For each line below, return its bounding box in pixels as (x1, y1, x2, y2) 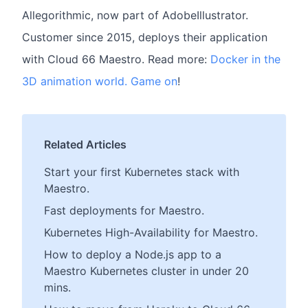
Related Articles (44, 137, 126, 152)
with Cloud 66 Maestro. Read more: (22, 52, 210, 67)
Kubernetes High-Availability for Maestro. (44, 225, 258, 240)
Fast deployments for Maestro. (44, 203, 204, 218)
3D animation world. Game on (22, 74, 177, 89)
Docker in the (210, 52, 280, 67)
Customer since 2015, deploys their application (22, 30, 267, 45)
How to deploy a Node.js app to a (44, 247, 221, 262)
